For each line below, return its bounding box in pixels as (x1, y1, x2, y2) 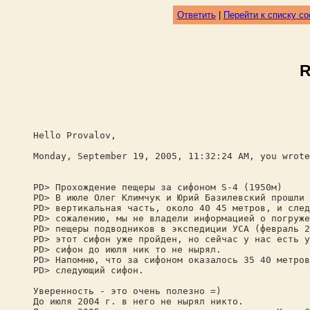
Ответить (176, 10, 216, 20)
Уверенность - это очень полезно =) (33, 286, 221, 296)
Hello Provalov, (33, 130, 116, 140)
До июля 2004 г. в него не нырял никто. (33, 296, 244, 307)
